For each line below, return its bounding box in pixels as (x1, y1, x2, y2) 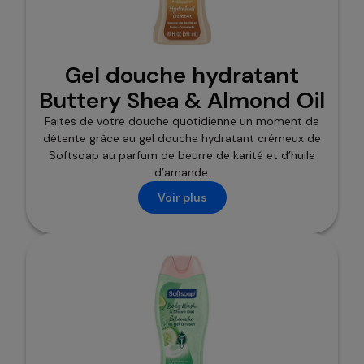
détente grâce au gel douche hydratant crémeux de (43, 131, 321, 146)
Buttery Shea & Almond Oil (39, 85, 325, 116)
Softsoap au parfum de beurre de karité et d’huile (49, 148, 315, 163)
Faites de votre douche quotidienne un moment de (45, 114, 319, 129)
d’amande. (154, 165, 210, 180)
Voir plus (157, 189, 207, 205)
